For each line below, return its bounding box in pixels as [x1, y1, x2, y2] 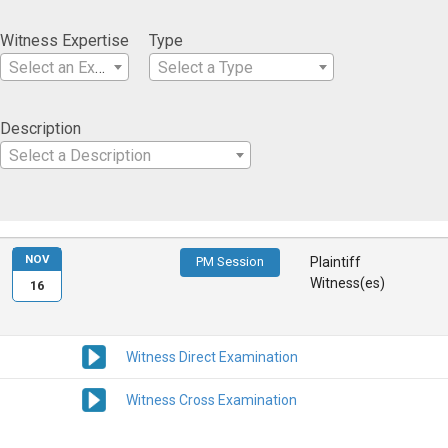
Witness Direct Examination [126, 348, 298, 365]
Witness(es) [310, 275, 386, 292]
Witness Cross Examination [126, 391, 297, 408]
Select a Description [9, 145, 151, 165]
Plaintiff [310, 254, 362, 271]
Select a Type [158, 57, 253, 77]
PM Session [196, 254, 265, 270]
